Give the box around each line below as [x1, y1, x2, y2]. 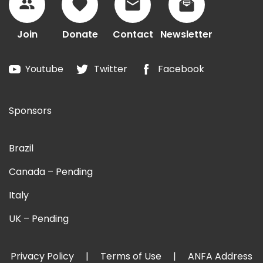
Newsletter [160, 28, 213, 42]
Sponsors [9, 104, 52, 118]
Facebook [158, 62, 204, 76]
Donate [62, 28, 98, 42]
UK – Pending [9, 212, 69, 226]
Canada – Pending [9, 165, 93, 179]
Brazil [9, 141, 33, 156]
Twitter [94, 62, 127, 76]
